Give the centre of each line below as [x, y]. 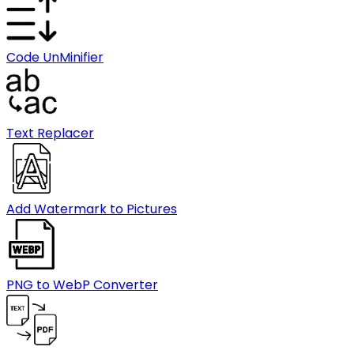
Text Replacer [50, 133]
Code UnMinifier [55, 57]
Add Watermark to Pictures [92, 209]
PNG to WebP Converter [82, 285]
